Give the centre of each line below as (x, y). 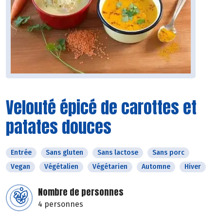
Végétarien (110, 167)
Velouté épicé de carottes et (101, 108)
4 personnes (61, 204)
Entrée (21, 153)
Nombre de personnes (81, 192)
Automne (156, 167)
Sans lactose (118, 153)
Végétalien (61, 167)
